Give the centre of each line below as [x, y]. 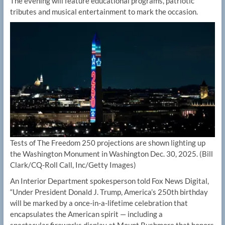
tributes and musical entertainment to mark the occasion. [104, 12]
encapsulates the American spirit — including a [86, 214]
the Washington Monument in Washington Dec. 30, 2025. [104, 153]
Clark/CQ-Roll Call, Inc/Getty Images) [73, 164]
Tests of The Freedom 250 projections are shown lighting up [107, 142]
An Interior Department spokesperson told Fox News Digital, [109, 181]
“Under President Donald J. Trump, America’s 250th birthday [109, 192]
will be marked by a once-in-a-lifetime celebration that [99, 203]
